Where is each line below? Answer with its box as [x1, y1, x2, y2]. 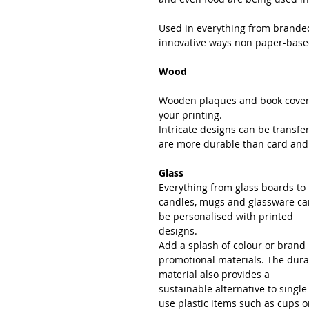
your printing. [159, 108, 222, 121]
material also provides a [159, 268, 272, 281]
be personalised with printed [159, 210, 296, 223]
